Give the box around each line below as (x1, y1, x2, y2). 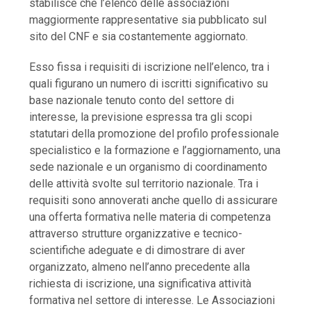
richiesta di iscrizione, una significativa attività (29, 277, 252, 291)
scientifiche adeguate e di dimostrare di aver (29, 244, 246, 258)
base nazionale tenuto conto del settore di (29, 94, 235, 108)
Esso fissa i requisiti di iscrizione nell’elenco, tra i (29, 60, 270, 74)
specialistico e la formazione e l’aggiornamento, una (29, 144, 281, 158)
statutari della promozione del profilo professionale (29, 127, 280, 141)
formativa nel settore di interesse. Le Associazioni (29, 294, 276, 308)
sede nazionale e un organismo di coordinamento (29, 160, 268, 174)
